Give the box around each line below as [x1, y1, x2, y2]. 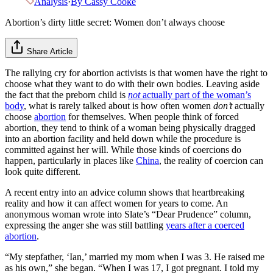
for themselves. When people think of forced [66, 111, 239, 122]
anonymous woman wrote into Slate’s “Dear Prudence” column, [5, 208, 251, 219]
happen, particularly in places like [5, 155, 136, 166]
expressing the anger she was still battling [5, 219, 166, 230]
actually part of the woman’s [140, 89, 251, 100]
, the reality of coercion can [159, 155, 263, 166]
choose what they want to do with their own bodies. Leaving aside [5, 78, 260, 89]
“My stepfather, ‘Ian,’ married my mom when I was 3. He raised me [5, 251, 264, 262]
